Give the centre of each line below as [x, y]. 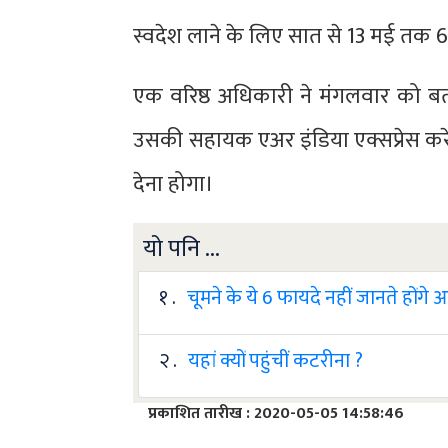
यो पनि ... [182, 248]
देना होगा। [174, 184]
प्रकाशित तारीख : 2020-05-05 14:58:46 [276, 413]
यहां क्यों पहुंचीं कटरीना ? [276, 360]
